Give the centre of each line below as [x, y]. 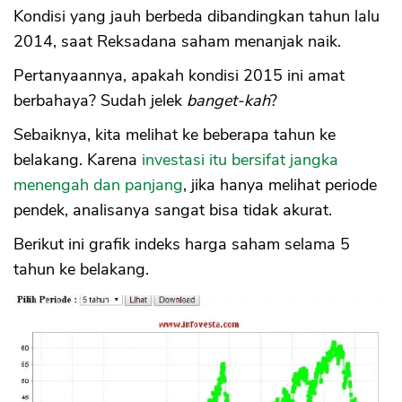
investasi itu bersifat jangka [240, 159]
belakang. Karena [78, 159]
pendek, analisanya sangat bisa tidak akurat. [173, 210]
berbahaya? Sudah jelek [100, 100]
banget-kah [228, 100]
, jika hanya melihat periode [280, 184]
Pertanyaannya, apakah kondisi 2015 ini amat [179, 75]
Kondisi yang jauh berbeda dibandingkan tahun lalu [197, 16]
